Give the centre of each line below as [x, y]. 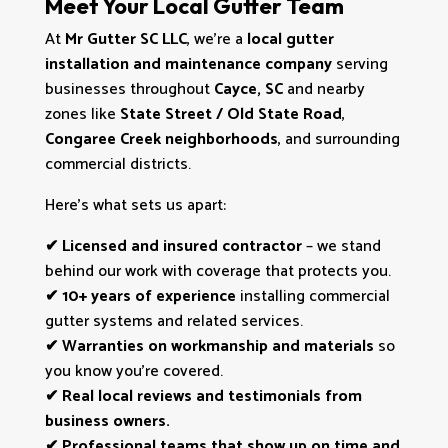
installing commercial [312, 296]
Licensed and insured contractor [179, 246]
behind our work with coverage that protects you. [217, 271]
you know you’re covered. [133, 371]
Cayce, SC [248, 89]
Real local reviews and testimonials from [209, 396]
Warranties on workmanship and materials [215, 346]
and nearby [323, 89]
